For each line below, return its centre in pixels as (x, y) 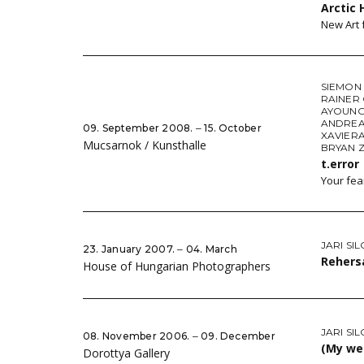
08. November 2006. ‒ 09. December (179, 336)
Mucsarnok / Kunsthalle (145, 145)
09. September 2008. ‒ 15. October (172, 128)
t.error (341, 164)
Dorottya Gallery (126, 353)
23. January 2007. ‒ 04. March (160, 249)
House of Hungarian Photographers (177, 266)
